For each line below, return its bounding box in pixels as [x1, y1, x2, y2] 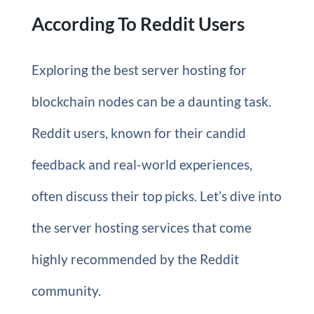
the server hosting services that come [31, 219, 252, 235]
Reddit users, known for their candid [31, 124, 246, 141]
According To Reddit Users [31, 12, 245, 35]
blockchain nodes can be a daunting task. [31, 93, 271, 109]
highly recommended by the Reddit [31, 250, 239, 267]
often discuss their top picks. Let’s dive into [31, 187, 282, 204]
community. [31, 282, 101, 299]
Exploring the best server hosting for [31, 61, 247, 78]
